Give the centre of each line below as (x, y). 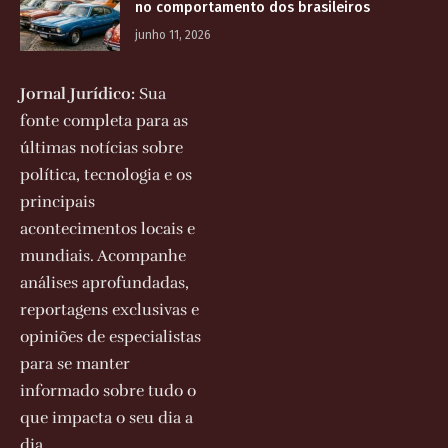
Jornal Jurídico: (77, 93)
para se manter (75, 363)
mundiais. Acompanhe (103, 255)
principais (57, 201)
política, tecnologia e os (106, 174)
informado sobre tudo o (108, 390)
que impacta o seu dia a (106, 417)
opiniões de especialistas (110, 336)
